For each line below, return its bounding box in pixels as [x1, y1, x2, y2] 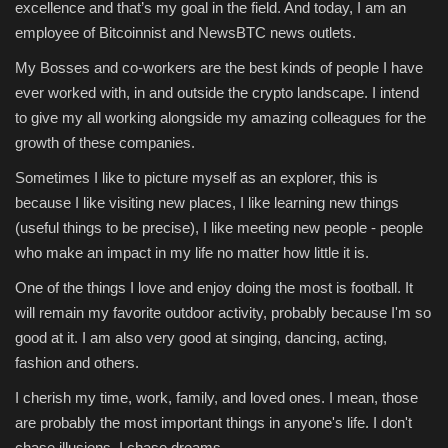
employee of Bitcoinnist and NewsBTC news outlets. [15, 23, 356, 41]
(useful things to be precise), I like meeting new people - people [15, 218, 423, 236]
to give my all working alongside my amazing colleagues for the [15, 108, 426, 126]
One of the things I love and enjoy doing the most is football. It [15, 278, 413, 296]
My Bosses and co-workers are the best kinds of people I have [15, 58, 423, 76]
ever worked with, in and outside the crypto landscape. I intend [15, 83, 419, 101]
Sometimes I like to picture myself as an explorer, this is [15, 168, 378, 186]
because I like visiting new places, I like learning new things [15, 193, 399, 211]
